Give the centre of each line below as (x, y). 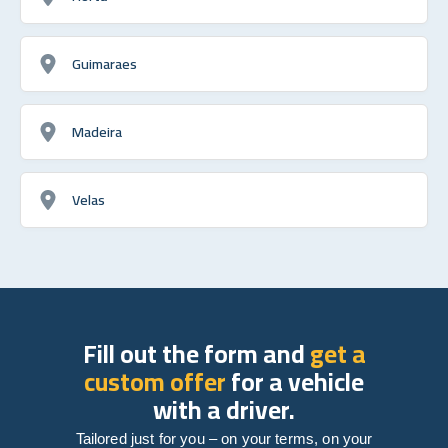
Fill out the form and (196, 353)
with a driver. (224, 409)
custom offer (155, 381)
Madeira (97, 131)
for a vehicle (295, 381)
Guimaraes (104, 63)
